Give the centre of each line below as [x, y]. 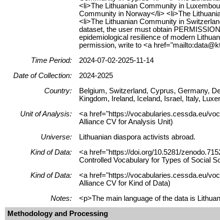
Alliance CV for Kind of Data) [125, 183]
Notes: [61, 198]
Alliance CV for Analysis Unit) [126, 122]
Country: [58, 91]
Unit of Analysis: [46, 114]
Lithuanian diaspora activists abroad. [137, 137]
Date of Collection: [42, 75]
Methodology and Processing [58, 213]
